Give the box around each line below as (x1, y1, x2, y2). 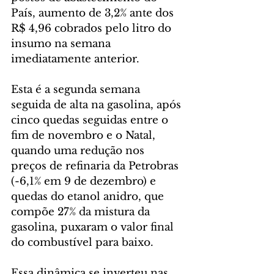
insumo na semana (11, 37, 114, 50)
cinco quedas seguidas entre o (11, 113, 171, 127)
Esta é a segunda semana (11, 83, 143, 96)
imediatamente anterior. (11, 52, 139, 65)
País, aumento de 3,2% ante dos (11, 6, 177, 20)
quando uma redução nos (11, 144, 147, 157)
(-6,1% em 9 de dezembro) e (11, 174, 159, 188)
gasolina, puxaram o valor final (11, 220, 177, 234)
